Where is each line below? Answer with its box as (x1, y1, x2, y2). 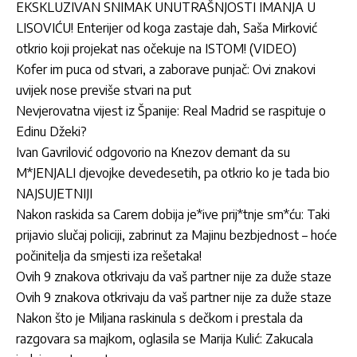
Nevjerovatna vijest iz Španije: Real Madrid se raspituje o (16, 102, 326, 119)
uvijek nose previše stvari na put (16, 81, 191, 98)
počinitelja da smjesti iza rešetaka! (16, 247, 202, 264)
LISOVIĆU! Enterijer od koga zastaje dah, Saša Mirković (16, 19, 317, 36)
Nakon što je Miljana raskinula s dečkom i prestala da (16, 309, 303, 326)
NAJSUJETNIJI (16, 185, 92, 202)
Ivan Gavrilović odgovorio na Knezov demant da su (16, 143, 290, 160)
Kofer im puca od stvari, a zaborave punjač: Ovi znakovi (16, 61, 316, 77)
